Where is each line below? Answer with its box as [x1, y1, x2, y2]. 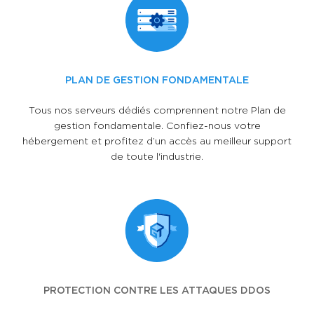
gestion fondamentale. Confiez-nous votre [53, 119, 261, 130]
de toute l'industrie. [111, 150, 203, 161]
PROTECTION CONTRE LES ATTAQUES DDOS [43, 284, 271, 295]
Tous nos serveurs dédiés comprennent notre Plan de [28, 104, 286, 115]
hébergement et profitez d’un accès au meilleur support [22, 135, 292, 146]
